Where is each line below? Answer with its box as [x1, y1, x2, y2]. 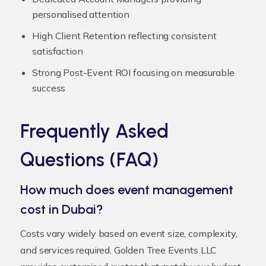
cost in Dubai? [20, 201, 104, 217]
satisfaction [32, 45, 83, 57]
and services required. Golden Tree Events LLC [20, 243, 217, 256]
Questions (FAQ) [20, 148, 159, 171]
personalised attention [32, 8, 129, 20]
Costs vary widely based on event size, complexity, [20, 227, 237, 239]
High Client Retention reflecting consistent [32, 29, 217, 42]
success [32, 81, 66, 94]
